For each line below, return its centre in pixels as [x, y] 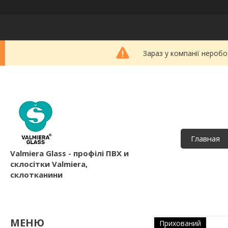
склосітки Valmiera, [49, 164]
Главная [206, 138]
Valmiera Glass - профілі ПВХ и [69, 153]
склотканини [36, 174]
